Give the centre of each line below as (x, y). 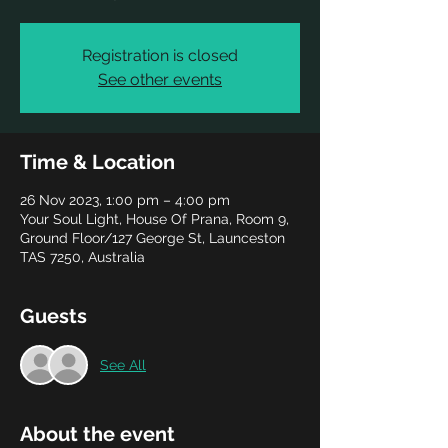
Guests (53, 316)
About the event (97, 434)
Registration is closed (160, 55)
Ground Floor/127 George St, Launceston (152, 238)
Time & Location (97, 162)
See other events (160, 79)
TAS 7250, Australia (82, 257)
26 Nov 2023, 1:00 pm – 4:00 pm (125, 200)
